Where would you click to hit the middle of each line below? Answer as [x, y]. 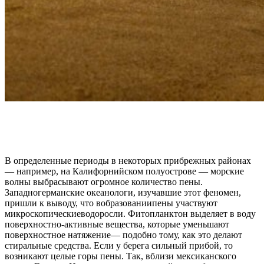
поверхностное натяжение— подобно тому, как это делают [123, 235]
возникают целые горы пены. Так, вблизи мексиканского [121, 256]
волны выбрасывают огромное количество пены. [104, 182]
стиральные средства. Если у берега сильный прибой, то [119, 246]
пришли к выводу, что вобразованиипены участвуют [111, 203]
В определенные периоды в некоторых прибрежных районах [128, 161]
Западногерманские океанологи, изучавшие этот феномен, [123, 193]
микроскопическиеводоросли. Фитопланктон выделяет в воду [130, 214]
